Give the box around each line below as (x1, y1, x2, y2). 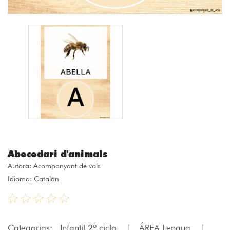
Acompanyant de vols (33, 161, 101, 170)
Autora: (8, 161, 33, 170)
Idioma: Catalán (8, 174, 59, 183)
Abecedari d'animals (8, 148, 107, 159)
